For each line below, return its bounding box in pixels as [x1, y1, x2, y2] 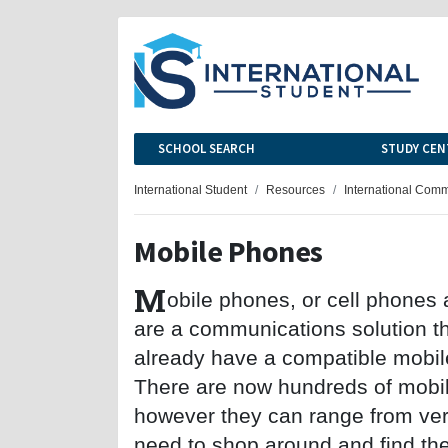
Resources [266, 182, 325, 196]
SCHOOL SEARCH [158, 139, 255, 157]
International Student [134, 182, 247, 196]
